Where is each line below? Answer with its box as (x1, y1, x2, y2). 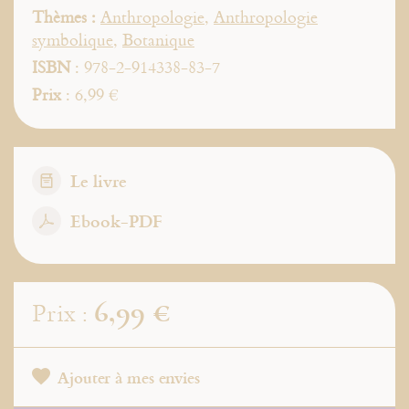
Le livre (70, 168, 127, 193)
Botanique (122, 26, 194, 52)
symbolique (32, 26, 113, 52)
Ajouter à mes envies (58, 365, 200, 389)
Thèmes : (32, 4, 96, 29)
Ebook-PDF (70, 208, 163, 233)
